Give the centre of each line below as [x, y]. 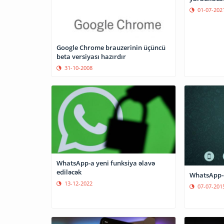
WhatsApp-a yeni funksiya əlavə [106, 163]
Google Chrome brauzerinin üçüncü [111, 47]
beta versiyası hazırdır [91, 56]
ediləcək [69, 172]
